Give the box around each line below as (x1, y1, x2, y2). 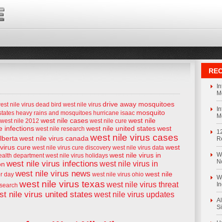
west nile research (36, 125, 85, 132)
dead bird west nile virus (36, 101, 101, 108)
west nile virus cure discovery (32, 144, 111, 151)
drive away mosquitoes (103, 100, 174, 108)
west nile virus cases (90, 132, 178, 143)
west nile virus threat (107, 180, 178, 189)
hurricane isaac (93, 110, 135, 116)
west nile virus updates (94, 190, 174, 199)
